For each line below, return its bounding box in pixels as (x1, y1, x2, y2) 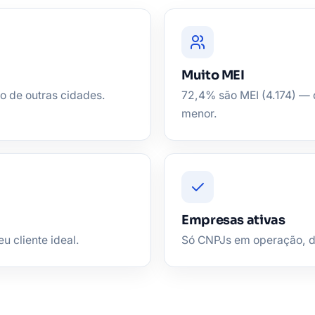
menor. (181, 107, 217, 121)
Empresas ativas (181, 212, 285, 229)
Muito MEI (181, 67, 245, 84)
